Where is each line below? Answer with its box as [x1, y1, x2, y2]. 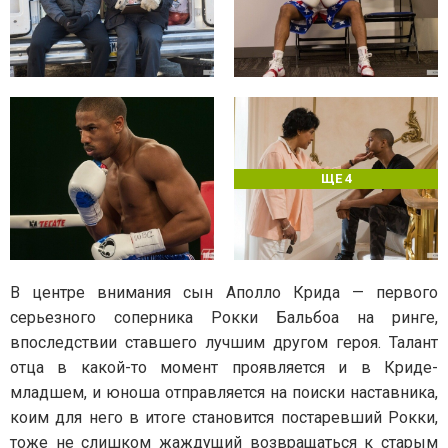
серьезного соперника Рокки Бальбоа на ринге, [10, 308, 438, 328]
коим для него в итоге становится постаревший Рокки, [10, 408, 438, 428]
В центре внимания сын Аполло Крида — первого [10, 283, 438, 303]
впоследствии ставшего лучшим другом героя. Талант [10, 333, 438, 353]
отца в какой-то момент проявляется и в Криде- [10, 358, 438, 378]
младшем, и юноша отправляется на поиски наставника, [10, 383, 438, 403]
